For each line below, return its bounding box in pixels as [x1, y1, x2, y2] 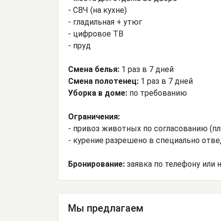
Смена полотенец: [68, 76, 141, 86]
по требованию [129, 88, 187, 98]
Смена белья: [68, 65, 119, 74]
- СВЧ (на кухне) [68, 5, 127, 15]
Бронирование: [68, 159, 125, 169]
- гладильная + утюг [68, 17, 142, 27]
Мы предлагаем [68, 202, 144, 215]
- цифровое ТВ [68, 29, 123, 39]
